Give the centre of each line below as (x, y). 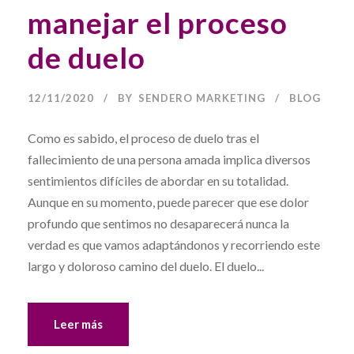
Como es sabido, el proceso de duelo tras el (143, 137)
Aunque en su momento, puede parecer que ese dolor (168, 201)
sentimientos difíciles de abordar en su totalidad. (158, 180)
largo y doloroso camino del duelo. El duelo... (146, 265)
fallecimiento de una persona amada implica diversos (169, 159)
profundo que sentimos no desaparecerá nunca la (158, 223)
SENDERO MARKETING (202, 98)
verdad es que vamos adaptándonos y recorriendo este (174, 244)
